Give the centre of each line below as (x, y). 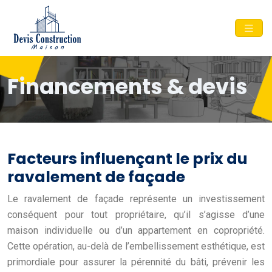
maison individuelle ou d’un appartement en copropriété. (136, 230)
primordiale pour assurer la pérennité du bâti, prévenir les (136, 262)
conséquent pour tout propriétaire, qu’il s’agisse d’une (136, 214)
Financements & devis (127, 86)
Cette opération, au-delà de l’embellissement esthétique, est (136, 246)
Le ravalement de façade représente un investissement (136, 199)
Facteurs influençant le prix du (127, 158)
